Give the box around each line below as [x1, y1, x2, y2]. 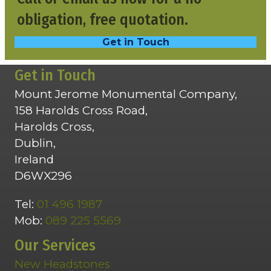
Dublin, [15, 136, 56, 151]
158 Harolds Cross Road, [15, 103, 148, 118]
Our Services [15, 236, 96, 255]
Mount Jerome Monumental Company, [15, 87, 237, 102]
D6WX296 [15, 169, 72, 183]
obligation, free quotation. [17, 10, 188, 30]
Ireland [15, 152, 54, 167]
